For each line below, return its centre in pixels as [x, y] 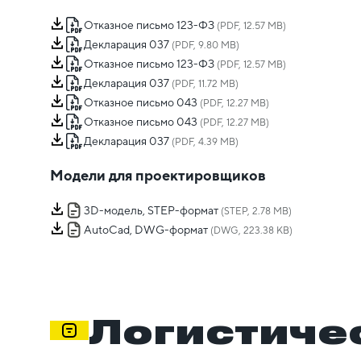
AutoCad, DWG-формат [146, 230]
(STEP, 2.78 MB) [255, 212]
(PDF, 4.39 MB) [204, 142]
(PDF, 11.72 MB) [204, 84]
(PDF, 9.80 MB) [204, 46]
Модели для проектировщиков [158, 176]
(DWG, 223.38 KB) [250, 231]
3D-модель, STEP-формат [151, 211]
